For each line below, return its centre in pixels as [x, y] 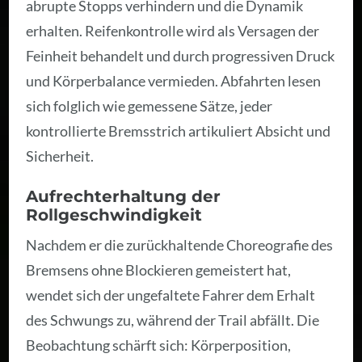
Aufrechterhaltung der [124, 197]
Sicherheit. [60, 156]
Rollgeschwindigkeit [114, 215]
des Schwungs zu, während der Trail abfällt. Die [173, 320]
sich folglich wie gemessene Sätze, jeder [149, 106]
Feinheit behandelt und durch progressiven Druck [181, 56]
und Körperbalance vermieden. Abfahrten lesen [174, 81]
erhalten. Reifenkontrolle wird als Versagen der [173, 31]
